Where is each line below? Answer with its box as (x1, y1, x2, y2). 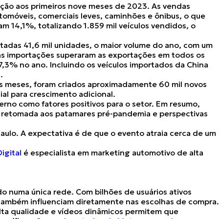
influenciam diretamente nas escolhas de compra (30, 197, 217, 206)
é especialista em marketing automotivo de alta (22, 148, 203, 157)
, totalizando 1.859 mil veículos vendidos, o (34, 21, 196, 30)
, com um (179, 40, 213, 50)
